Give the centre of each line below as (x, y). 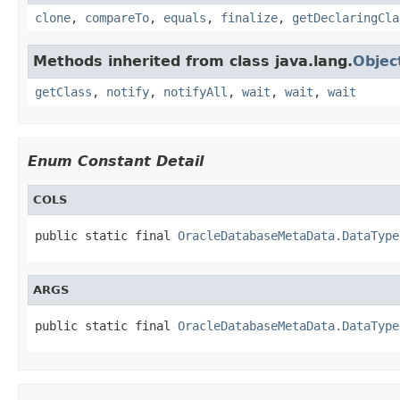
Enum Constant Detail (116, 161)
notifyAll (196, 92)
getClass (63, 92)
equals (185, 17)
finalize (249, 17)
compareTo (117, 17)
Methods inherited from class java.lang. (193, 61)
